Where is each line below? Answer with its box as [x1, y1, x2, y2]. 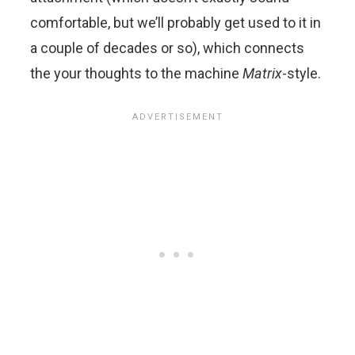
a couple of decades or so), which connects [30, 39, 304, 56]
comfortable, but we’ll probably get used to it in [30, 13, 321, 31]
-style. [282, 64, 321, 82]
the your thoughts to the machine [30, 64, 242, 82]
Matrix [242, 64, 282, 82]
